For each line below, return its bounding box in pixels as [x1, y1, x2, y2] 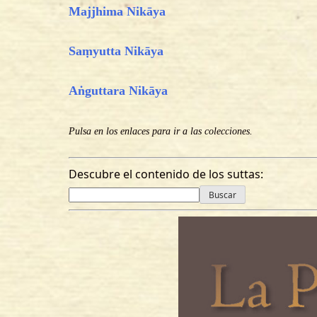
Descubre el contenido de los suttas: [69, 166, 263, 182]
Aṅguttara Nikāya [69, 83, 168, 98]
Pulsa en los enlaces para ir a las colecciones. [69, 126, 253, 137]
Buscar [209, 188, 236, 201]
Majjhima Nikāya [69, 4, 166, 18]
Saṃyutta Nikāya [69, 43, 163, 58]
